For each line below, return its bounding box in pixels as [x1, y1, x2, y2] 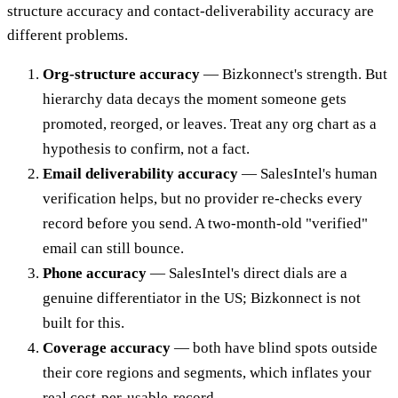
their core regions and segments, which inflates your [43, 364, 371, 382]
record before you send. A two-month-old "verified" [43, 215, 368, 233]
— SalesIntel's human [238, 165, 378, 183]
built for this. [43, 314, 124, 332]
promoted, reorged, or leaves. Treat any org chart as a [43, 115, 377, 133]
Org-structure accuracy [43, 66, 200, 84]
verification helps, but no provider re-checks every [43, 190, 362, 208]
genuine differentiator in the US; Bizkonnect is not [43, 290, 361, 307]
